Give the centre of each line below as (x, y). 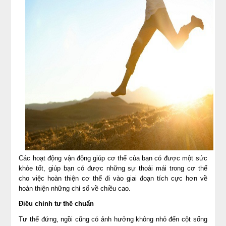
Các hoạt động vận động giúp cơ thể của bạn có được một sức (113, 158)
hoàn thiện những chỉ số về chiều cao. (75, 188)
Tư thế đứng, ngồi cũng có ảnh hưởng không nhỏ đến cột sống (113, 219)
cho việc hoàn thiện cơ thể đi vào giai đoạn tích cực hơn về (113, 178)
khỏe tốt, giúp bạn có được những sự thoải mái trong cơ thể (113, 168)
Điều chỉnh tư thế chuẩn (56, 204)
